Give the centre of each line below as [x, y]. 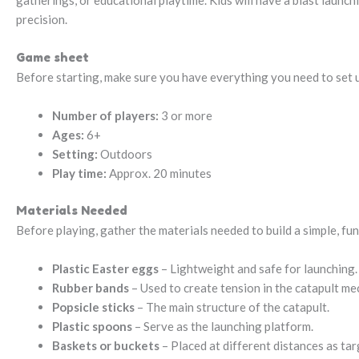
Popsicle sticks [93, 307]
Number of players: [105, 116]
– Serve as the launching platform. [223, 326]
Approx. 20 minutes [159, 173]
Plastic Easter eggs [105, 268]
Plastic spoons [92, 326]
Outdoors [125, 154]
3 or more [186, 116]
